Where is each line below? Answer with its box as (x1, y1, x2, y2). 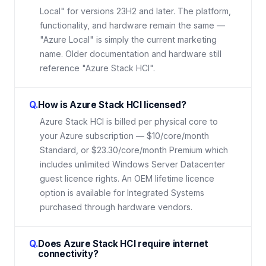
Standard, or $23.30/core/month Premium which (40, 145, 228, 156)
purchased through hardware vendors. (40, 202, 192, 213)
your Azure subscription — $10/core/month (40, 131, 209, 141)
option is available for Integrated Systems (40, 188, 204, 198)
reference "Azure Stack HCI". (40, 63, 155, 74)
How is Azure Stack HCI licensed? (38, 99, 186, 111)
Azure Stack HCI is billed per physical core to (40, 116, 218, 127)
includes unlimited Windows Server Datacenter (40, 159, 225, 170)
